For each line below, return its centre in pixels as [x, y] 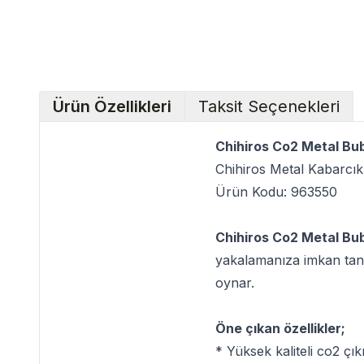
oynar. [235, 283]
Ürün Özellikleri [112, 106]
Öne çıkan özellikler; [280, 328]
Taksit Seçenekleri [269, 106]
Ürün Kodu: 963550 [276, 192]
